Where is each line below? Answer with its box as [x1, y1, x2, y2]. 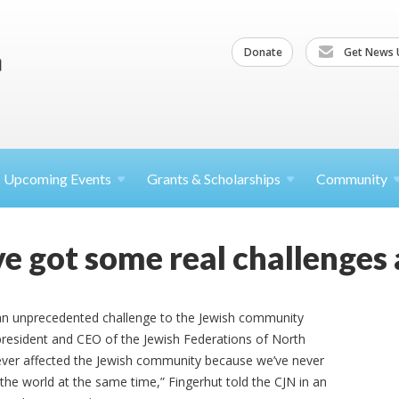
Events [70, 170, 111, 187]
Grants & [147, 170, 204, 187]
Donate [244, 44, 282, 60]
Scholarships [204, 170, 281, 187]
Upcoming [4, 170, 70, 187]
